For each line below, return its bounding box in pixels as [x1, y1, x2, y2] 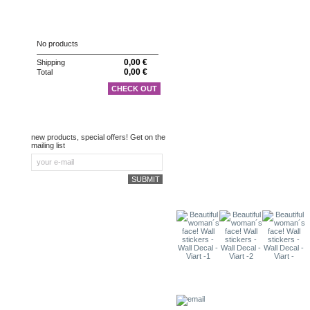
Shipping [37, 58, 65, 67]
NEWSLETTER [35, 117, 98, 128]
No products [37, 39, 78, 48]
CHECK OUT [111, 84, 157, 93]
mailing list [31, 141, 65, 150]
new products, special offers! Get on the [31, 133, 165, 142]
